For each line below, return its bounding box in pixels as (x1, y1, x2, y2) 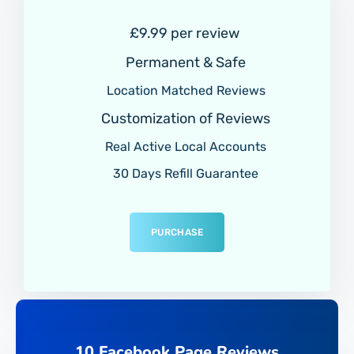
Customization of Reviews (98, 109, 270, 127)
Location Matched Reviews (103, 82, 265, 98)
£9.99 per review (129, 24, 239, 42)
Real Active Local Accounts (102, 138, 266, 154)
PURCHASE (150, 226, 204, 238)
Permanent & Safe (122, 53, 246, 71)
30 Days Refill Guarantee (110, 165, 258, 181)
